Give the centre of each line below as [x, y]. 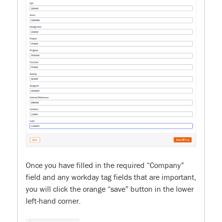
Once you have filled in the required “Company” [105, 165]
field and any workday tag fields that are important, [111, 177]
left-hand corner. [53, 201]
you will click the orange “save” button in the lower [110, 189]
